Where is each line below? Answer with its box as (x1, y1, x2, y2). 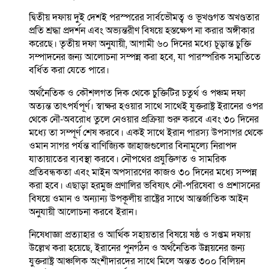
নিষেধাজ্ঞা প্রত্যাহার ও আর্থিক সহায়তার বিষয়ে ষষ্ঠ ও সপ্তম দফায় (29, 228, 250, 242)
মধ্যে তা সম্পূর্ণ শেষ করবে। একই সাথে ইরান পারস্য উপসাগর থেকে (29, 126, 263, 140)
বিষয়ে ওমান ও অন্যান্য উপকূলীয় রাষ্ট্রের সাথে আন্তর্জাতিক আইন (29, 192, 248, 206)
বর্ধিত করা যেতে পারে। (29, 64, 109, 77)
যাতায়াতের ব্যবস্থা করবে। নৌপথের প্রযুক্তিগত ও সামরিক (29, 153, 226, 166)
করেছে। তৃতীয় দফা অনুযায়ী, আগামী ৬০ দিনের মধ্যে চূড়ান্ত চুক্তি (29, 37, 251, 51)
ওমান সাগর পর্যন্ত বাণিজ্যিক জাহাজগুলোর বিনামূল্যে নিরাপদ (29, 139, 237, 153)
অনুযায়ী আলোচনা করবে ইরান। (29, 205, 138, 219)
